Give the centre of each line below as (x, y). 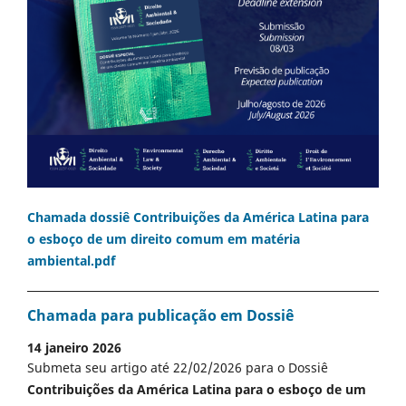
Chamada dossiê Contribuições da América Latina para (198, 217)
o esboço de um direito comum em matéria (164, 238)
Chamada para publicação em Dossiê (160, 316)
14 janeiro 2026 (74, 348)
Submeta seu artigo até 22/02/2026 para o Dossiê (178, 368)
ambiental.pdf (71, 260)
